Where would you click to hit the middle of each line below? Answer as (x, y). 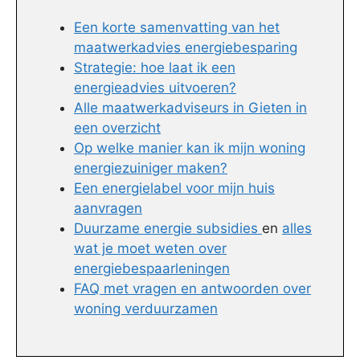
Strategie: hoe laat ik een (155, 68)
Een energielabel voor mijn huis (174, 188)
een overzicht (117, 128)
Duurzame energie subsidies (168, 229)
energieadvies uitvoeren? (155, 88)
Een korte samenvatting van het (177, 28)
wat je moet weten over (150, 249)
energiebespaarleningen (152, 269)
